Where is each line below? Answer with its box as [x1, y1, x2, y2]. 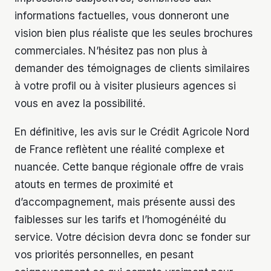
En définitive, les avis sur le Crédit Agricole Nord [15, 126, 249, 139]
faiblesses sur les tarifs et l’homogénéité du [15, 214, 226, 226]
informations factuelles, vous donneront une [15, 10, 229, 22]
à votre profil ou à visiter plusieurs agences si [15, 80, 236, 93]
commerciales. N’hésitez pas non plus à [15, 45, 207, 57]
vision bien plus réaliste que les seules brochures [15, 27, 253, 40]
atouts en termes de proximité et [15, 178, 173, 191]
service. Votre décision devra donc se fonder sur [15, 231, 250, 244]
